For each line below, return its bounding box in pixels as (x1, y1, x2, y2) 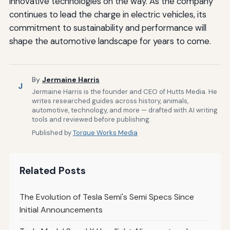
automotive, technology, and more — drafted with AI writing (31, 106, 218, 115)
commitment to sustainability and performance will (9, 22, 206, 34)
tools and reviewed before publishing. (31, 115, 151, 124)
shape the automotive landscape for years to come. (9, 35, 211, 47)
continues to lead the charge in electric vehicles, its (9, 9, 206, 21)
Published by (31, 128, 73, 138)
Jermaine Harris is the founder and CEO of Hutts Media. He (31, 87, 217, 97)
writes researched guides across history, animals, (31, 97, 188, 106)
